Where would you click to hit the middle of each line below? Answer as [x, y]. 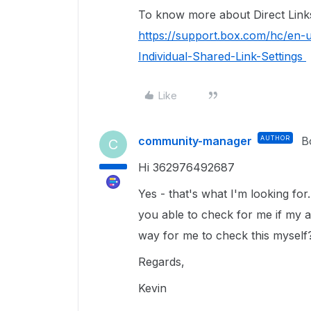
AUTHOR [275, 138]
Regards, [161, 262]
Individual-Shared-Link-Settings [222, 56]
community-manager [195, 141]
